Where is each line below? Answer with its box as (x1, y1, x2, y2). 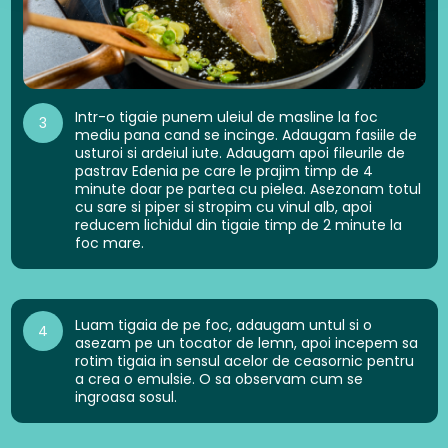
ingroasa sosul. (74, 387, 177, 408)
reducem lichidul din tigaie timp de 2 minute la (74, 215, 402, 236)
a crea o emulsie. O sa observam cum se (74, 369, 363, 390)
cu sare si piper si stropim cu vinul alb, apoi (74, 197, 372, 218)
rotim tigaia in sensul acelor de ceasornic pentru (74, 351, 414, 372)
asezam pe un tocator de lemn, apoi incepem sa (74, 333, 418, 354)
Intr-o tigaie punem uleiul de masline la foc (74, 107, 378, 128)
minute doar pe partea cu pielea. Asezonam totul (74, 179, 421, 200)
